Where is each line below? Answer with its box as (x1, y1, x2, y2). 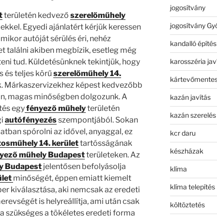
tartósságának (78, 139, 132, 148)
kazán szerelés (170, 110, 216, 119)
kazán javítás (170, 93, 211, 101)
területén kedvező (2, 11, 70, 20)
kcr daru (170, 128, 196, 137)
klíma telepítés (170, 182, 215, 191)
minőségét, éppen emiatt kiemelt (13, 173, 132, 183)
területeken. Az (84, 150, 140, 160)
